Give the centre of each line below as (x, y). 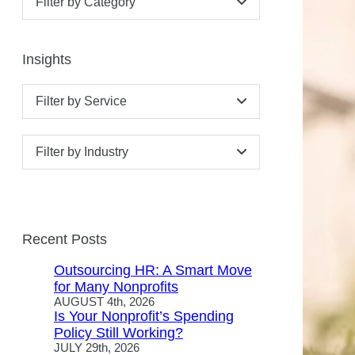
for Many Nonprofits (116, 287)
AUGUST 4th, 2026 (104, 302)
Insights (47, 59)
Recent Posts (65, 239)
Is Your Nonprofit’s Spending (144, 316)
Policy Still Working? (118, 333)
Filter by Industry (82, 152)
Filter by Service (81, 101)
